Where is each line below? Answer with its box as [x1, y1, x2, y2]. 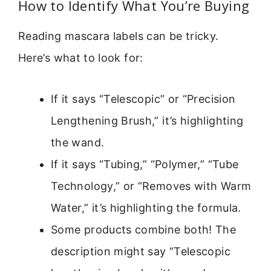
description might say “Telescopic [51, 244, 230, 258]
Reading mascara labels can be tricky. [18, 29, 219, 42]
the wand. [51, 135, 105, 149]
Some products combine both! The [51, 223, 237, 236]
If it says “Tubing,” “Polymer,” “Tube [51, 157, 239, 171]
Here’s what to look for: [18, 51, 143, 64]
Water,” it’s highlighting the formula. [51, 201, 241, 214]
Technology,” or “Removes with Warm [51, 179, 252, 192]
